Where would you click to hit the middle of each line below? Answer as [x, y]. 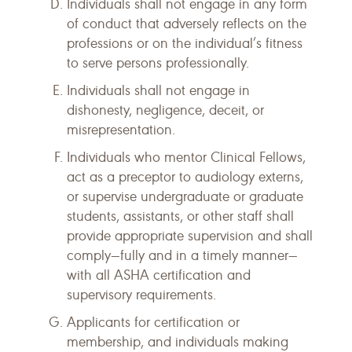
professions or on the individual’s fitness [185, 43]
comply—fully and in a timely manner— [182, 255]
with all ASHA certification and [159, 275]
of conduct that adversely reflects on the [187, 24]
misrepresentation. [121, 130]
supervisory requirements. [141, 295]
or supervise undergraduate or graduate [185, 196]
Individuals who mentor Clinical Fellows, [186, 157]
